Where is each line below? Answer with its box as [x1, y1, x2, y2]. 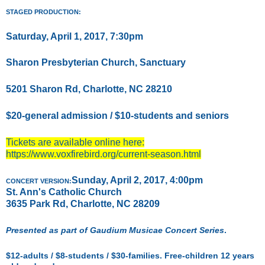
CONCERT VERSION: [6, 177, 72, 185]
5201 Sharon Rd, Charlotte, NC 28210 [6, 84, 172, 95]
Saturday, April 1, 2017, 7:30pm [6, 31, 143, 41]
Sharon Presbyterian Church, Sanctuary [6, 57, 186, 68]
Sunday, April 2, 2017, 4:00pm [72, 175, 203, 186]
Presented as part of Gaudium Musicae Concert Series [6, 225, 224, 235]
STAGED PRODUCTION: [6, 8, 81, 15]
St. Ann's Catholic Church [6, 187, 122, 198]
